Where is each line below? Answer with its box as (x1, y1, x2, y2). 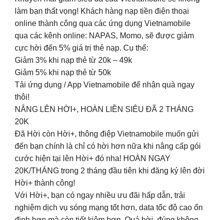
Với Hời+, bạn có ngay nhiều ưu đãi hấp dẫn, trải (15, 191, 185, 200)
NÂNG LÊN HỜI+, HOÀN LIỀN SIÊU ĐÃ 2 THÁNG (15, 105, 193, 114)
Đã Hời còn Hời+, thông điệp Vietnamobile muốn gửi (15, 130, 199, 138)
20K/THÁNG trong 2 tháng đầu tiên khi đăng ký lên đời (15, 166, 205, 175)
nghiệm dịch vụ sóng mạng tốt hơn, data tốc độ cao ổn (15, 203, 203, 212)
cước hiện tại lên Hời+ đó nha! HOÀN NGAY (15, 154, 170, 163)
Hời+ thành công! (15, 179, 75, 188)
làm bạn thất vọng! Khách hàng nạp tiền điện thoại (15, 7, 189, 16)
